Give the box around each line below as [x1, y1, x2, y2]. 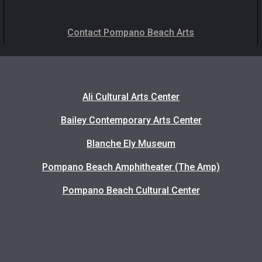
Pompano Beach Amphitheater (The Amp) [42, 161, 220, 173]
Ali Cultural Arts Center [82, 91, 180, 102]
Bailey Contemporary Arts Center [60, 115, 202, 126]
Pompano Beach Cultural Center [62, 185, 200, 196]
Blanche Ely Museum [87, 138, 175, 149]
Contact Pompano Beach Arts [67, 27, 194, 38]
